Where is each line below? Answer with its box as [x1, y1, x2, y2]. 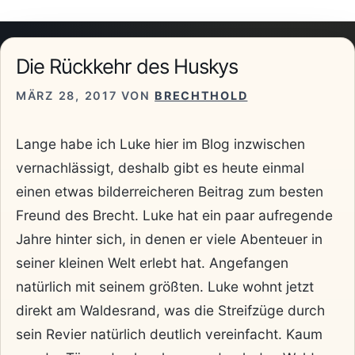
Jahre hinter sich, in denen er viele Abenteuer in [16, 231, 323, 248]
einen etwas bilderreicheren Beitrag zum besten [16, 183, 323, 200]
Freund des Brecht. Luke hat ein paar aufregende [16, 207, 333, 224]
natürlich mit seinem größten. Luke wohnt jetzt [16, 278, 314, 296]
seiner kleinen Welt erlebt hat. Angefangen [16, 254, 288, 272]
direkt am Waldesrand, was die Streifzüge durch [16, 302, 325, 319]
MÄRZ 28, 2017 [16, 88, 117, 102]
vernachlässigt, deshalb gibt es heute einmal [16, 159, 304, 177]
